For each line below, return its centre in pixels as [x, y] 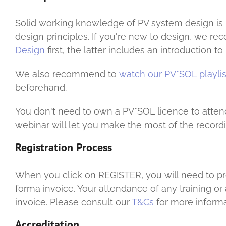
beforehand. [41, 88]
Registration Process [64, 148]
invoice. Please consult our [73, 202]
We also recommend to [67, 74]
